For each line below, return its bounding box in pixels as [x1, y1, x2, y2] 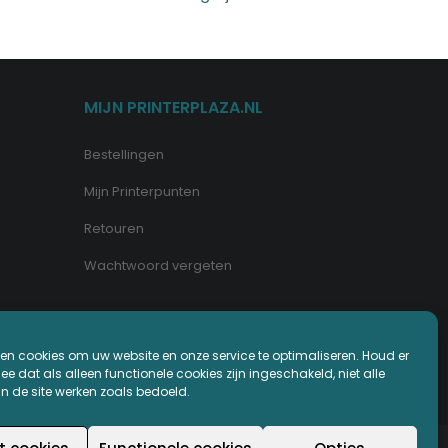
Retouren [83, 219, 144, 238]
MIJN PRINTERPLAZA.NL [83, 96, 263, 119]
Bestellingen [83, 145, 164, 164]
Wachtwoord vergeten [83, 256, 232, 275]
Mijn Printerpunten [83, 182, 200, 201]
